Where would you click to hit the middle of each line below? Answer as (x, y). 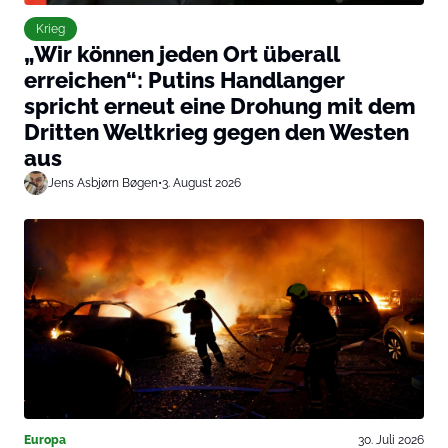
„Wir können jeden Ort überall (181, 54)
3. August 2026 (201, 183)
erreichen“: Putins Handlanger (184, 80)
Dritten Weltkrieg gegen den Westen (216, 132)
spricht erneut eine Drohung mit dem (220, 106)
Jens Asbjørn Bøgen (103, 183)
